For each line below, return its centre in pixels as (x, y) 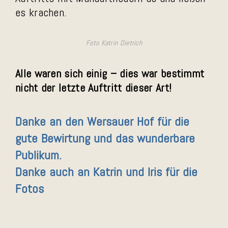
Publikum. (38, 155)
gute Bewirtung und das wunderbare (105, 138)
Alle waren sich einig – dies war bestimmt (110, 73)
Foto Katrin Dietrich (114, 43)
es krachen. (41, 12)
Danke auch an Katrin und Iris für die (106, 172)
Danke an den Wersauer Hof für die (102, 121)
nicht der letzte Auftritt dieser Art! (94, 88)
